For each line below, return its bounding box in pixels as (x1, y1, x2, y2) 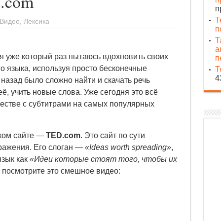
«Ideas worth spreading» (84, 143, 171, 152)
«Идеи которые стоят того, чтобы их (29, 155, 177, 164)
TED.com (45, 131, 80, 140)
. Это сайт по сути (80, 131, 145, 140)
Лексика (23, 18, 49, 26)
